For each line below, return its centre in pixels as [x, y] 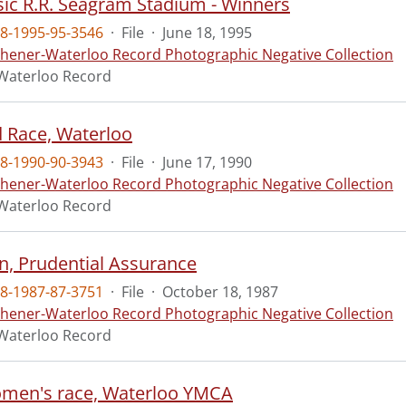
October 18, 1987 [220, 292]
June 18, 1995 [207, 33]
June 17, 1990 [207, 162]
